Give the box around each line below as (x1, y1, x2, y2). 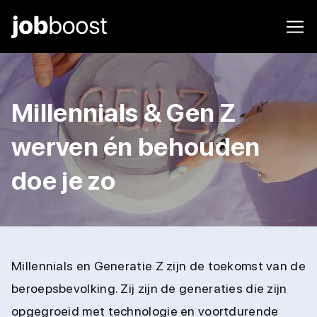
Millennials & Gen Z (11, 98, 237, 128)
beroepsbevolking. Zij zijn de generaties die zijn (11, 281, 287, 296)
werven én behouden (11, 132, 260, 162)
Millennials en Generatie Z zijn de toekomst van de (11, 258, 306, 273)
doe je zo (11, 166, 116, 196)
